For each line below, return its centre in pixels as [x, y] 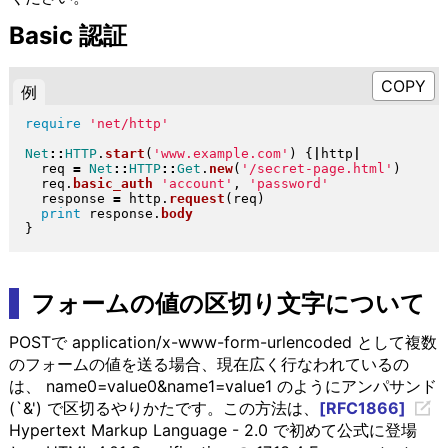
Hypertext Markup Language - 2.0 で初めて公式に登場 [212, 429]
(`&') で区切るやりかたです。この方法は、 [163, 407]
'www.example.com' [220, 154]
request [196, 199]
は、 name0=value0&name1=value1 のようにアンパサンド [222, 385]
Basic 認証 [67, 36]
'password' [288, 184]
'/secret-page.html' [316, 169]
